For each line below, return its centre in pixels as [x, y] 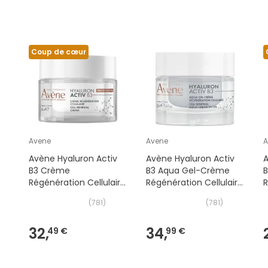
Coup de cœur [58, 52]
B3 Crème [49, 171]
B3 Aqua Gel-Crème [188, 171]
